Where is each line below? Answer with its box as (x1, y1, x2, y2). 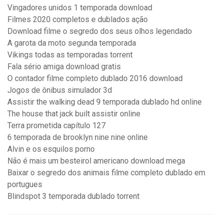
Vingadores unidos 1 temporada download (7, 3, 152, 13)
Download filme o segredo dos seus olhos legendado (7, 27, 192, 36)
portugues (7, 180, 42, 190)
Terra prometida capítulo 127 (7, 121, 106, 131)
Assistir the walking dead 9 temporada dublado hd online (7, 97, 202, 107)
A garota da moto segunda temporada (7, 38, 136, 48)
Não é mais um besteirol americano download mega (7, 156, 185, 166)
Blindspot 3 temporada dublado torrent (7, 192, 139, 201)
